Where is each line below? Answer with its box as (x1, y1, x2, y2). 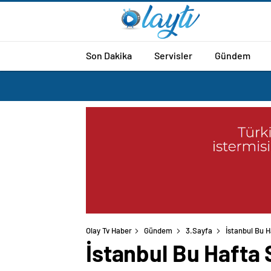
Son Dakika (86, 49, 132, 61)
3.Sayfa (186, 226, 212, 236)
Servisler (154, 49, 192, 61)
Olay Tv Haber (86, 226, 132, 236)
